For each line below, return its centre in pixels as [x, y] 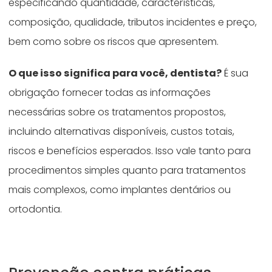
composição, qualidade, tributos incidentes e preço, [133, 22]
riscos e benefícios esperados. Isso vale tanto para [130, 151]
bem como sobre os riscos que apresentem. [115, 42]
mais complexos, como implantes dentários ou [120, 190]
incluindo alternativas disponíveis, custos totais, [122, 132]
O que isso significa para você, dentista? [115, 73]
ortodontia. [37, 209]
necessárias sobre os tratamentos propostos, [117, 112]
